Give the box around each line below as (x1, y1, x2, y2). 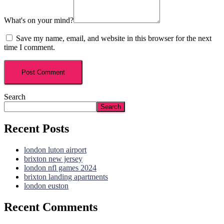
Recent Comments (4, 200, 97, 213)
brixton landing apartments (24, 172, 108, 181)
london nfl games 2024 (24, 163, 96, 172)
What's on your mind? (4, 15, 73, 24)
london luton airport (24, 145, 86, 154)
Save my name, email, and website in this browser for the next (16, 33, 211, 42)
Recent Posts (4, 121, 69, 135)
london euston (24, 181, 68, 190)
